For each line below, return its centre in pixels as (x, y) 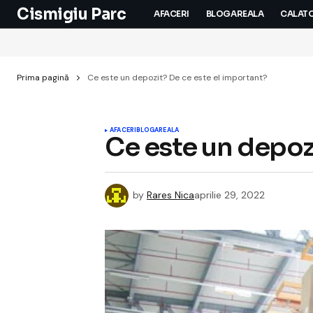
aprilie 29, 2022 (230, 195)
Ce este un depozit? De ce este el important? (177, 78)
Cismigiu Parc (72, 14)
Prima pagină (43, 78)
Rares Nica (170, 195)
